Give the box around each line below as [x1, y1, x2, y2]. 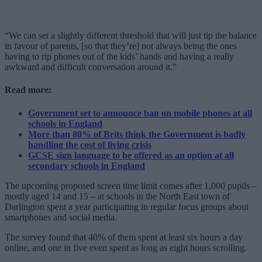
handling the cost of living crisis [28, 139, 151, 150]
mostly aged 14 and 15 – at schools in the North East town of [5, 191, 230, 201]
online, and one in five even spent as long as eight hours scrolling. [5, 242, 247, 253]
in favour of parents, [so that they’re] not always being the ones [5, 41, 237, 51]
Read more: [5, 85, 51, 95]
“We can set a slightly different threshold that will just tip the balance [5, 30, 257, 41]
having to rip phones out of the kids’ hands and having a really [5, 51, 234, 62]
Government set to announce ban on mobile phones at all [28, 108, 252, 118]
